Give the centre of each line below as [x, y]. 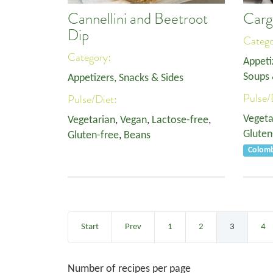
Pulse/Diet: [94, 99]
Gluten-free [93, 136]
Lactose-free [180, 120]
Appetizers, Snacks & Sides [126, 78]
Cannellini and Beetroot [138, 19]
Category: [90, 57]
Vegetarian [91, 120]
